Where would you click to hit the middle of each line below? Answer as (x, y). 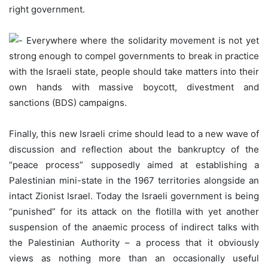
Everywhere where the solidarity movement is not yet (141, 41)
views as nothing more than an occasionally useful (134, 258)
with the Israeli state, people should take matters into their (134, 72)
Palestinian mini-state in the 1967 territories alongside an (134, 181)
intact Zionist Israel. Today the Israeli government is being (134, 196)
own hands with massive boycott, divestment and (134, 87)
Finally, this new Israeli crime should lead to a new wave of (134, 134)
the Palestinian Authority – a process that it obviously (134, 243)
